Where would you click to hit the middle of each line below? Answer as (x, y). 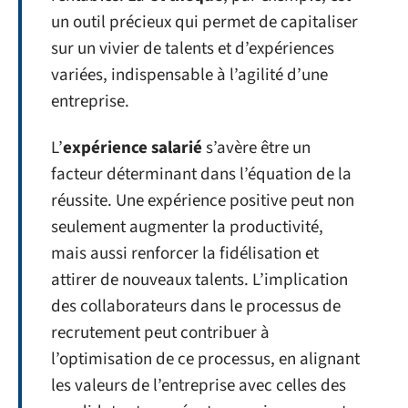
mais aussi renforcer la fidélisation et (185, 254)
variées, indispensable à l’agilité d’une (189, 75)
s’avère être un (256, 148)
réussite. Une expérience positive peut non (203, 201)
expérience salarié (133, 148)
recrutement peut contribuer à (160, 333)
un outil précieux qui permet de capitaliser (204, 22)
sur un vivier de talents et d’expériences (193, 48)
